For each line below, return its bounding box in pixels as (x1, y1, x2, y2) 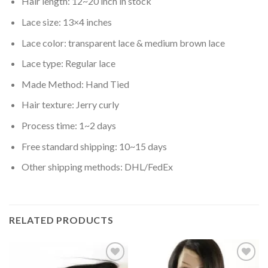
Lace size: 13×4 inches (21, 16, 112, 28)
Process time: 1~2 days (21, 120, 116, 131)
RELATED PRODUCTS (9, 214, 114, 226)
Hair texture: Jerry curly (21, 99, 119, 111)
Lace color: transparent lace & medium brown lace (21, 36, 225, 48)
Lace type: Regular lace (21, 57, 115, 69)
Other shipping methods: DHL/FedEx (21, 161, 173, 173)
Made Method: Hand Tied (21, 78, 129, 90)
